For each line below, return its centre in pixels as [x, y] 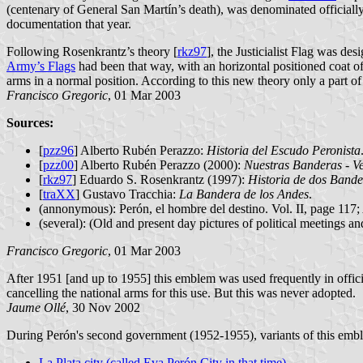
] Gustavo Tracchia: [127, 194]
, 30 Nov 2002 [103, 307]
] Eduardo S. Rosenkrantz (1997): [160, 179]
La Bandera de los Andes [244, 194]
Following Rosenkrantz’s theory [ [92, 51]
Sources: [30, 122]
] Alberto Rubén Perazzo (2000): [159, 164]
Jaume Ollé [36, 307]
